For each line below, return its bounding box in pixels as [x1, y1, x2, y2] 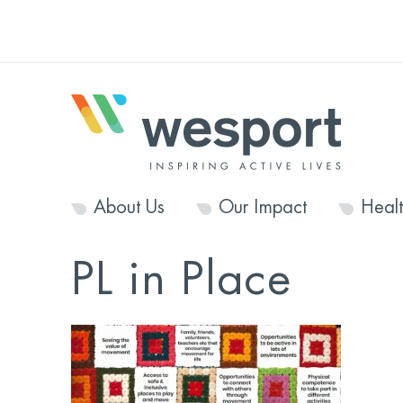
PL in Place [70, 257, 291, 302]
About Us [93, 198, 165, 217]
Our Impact [218, 198, 307, 217]
